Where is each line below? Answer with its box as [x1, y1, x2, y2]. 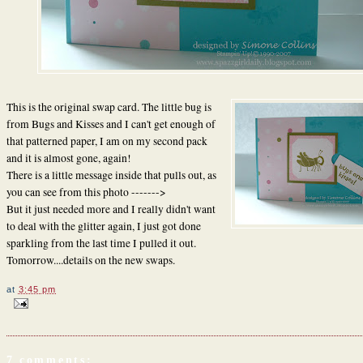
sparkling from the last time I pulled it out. [6, 235, 196, 250]
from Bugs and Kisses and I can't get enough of [6, 116, 216, 131]
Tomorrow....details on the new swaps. [6, 252, 175, 267]
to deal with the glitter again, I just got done [6, 218, 201, 233]
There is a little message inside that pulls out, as [6, 167, 216, 182]
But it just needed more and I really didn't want [6, 201, 216, 216]
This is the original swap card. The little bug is [6, 99, 211, 114]
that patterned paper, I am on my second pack [6, 133, 207, 148]
